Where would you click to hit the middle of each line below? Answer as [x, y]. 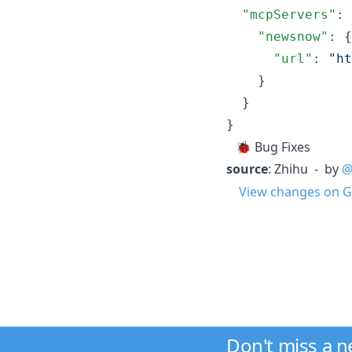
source [247, 169]
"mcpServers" [289, 14]
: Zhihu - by [305, 169]
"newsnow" [293, 36]
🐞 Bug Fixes [268, 147]
